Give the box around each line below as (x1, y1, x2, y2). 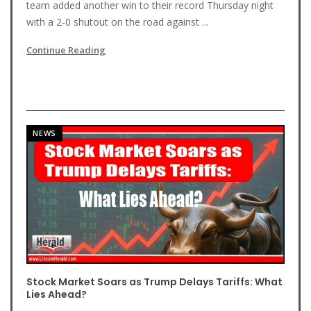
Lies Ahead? (26, 287, 87, 301)
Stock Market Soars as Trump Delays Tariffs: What (26, 275, 283, 289)
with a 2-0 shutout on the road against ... (26, 15, 208, 28)
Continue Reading (26, 44, 106, 56)
